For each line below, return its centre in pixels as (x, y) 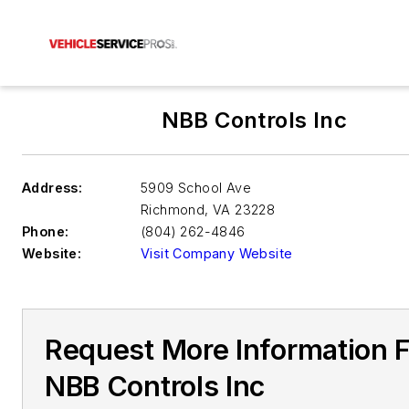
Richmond (173, 210)
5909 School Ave (196, 188)
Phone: (46, 231)
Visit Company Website (217, 253)
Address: (52, 188)
